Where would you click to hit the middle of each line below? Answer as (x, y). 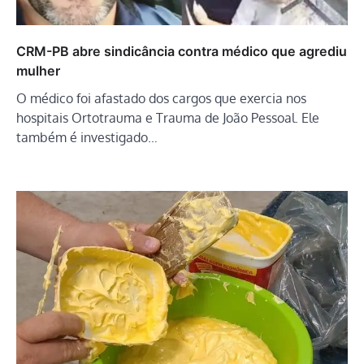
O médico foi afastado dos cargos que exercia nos (161, 99)
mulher (38, 71)
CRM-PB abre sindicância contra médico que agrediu (182, 52)
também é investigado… (87, 138)
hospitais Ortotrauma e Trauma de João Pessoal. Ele (168, 118)
